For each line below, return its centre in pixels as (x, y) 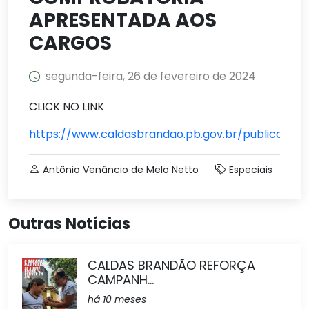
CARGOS (70, 43)
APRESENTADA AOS (123, 20)
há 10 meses (117, 299)
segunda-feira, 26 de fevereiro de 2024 (151, 76)
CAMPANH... (121, 280)
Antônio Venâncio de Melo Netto (121, 170)
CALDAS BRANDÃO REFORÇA (171, 265)
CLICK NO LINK (67, 107)
